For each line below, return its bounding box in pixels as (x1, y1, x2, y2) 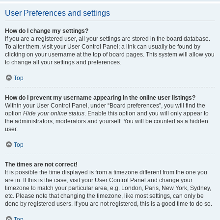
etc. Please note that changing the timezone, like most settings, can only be (5, 192, 204, 199)
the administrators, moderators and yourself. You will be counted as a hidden (5, 118, 208, 125)
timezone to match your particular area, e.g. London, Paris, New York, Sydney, (5, 185, 211, 192)
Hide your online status (23, 110, 84, 117)
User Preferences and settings (5, 9, 110, 17)
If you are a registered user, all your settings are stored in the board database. (5, 35, 210, 42)
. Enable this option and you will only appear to (84, 110, 209, 117)
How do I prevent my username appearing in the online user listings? (5, 94, 195, 101)
